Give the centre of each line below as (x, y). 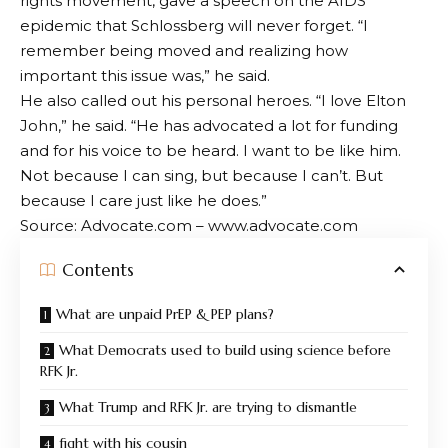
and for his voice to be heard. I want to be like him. (210, 150)
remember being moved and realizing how (184, 50)
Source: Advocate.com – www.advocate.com (189, 225)
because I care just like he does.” (143, 200)
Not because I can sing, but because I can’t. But (201, 175)
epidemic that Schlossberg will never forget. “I (194, 25)
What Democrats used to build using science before (225, 350)
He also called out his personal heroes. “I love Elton (213, 100)
